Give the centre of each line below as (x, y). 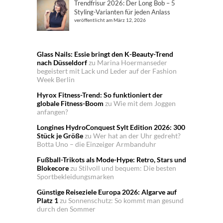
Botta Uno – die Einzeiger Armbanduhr (97, 144)
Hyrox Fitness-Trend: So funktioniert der (100, 95)
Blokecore (53, 168)
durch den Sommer (66, 209)
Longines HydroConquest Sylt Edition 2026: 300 (111, 127)
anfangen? (53, 112)
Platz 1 (48, 200)
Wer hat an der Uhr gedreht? (137, 136)
